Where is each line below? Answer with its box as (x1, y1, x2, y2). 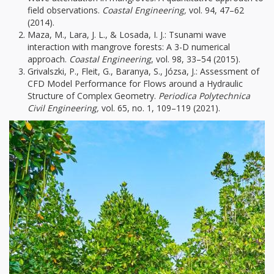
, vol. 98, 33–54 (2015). (151, 53, 240, 65)
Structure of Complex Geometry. (28, 90, 156, 102)
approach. (28, 53, 69, 65)
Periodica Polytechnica (156, 90, 250, 102)
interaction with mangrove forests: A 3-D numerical (28, 41, 230, 53)
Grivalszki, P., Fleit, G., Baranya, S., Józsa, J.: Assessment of (28, 65, 259, 77)
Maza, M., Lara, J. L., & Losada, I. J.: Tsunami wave (28, 29, 226, 40)
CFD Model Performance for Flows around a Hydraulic (28, 78, 243, 89)
